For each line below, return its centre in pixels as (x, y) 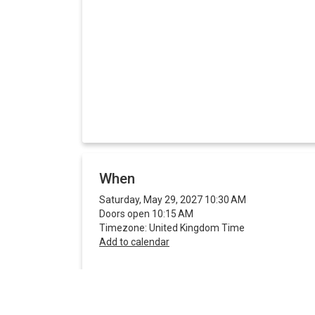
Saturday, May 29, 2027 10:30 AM (173, 199)
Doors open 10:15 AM (146, 213)
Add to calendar (134, 242)
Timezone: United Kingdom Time (172, 227)
